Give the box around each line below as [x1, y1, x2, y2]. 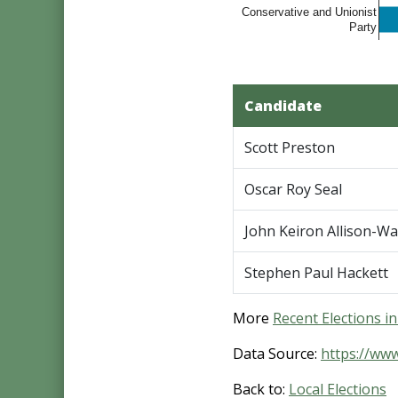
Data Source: [233, 344, 321, 363]
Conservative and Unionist [242, 5, 377, 20]
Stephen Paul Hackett [244, 263, 388, 283]
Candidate [244, 96, 322, 115]
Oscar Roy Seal [244, 179, 342, 199]
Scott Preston [244, 138, 335, 157]
